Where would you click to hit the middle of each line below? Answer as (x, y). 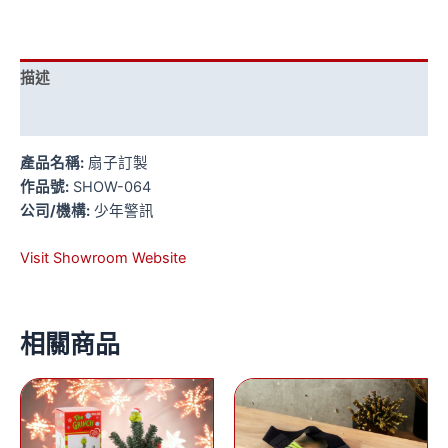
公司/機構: (55, 210)
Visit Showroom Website (103, 257)
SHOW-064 (110, 186)
